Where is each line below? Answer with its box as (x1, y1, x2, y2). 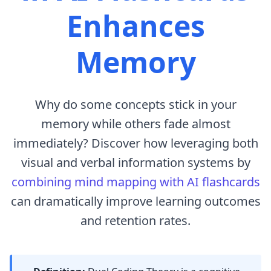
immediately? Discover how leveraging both (13, 135, 258, 151)
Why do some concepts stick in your (34, 96, 237, 113)
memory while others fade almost (41, 116, 230, 132)
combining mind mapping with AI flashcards (11, 174, 260, 190)
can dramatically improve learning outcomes (10, 193, 261, 209)
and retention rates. (80, 212, 191, 229)
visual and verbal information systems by (21, 154, 250, 171)
